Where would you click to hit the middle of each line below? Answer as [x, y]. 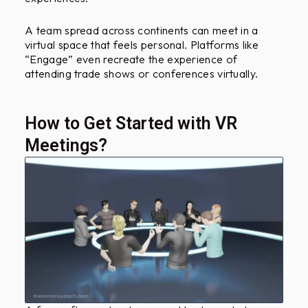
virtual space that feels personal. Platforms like [142, 44]
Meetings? [66, 145]
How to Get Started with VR [131, 123]
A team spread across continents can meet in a [142, 30]
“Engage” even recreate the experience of [131, 59]
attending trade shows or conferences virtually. [142, 73]
